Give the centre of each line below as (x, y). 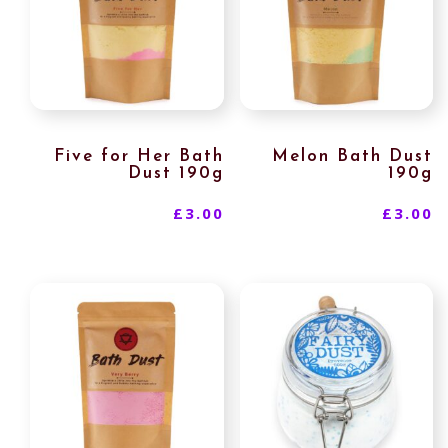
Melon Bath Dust (353, 156)
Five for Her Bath (138, 156)
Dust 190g (175, 173)
